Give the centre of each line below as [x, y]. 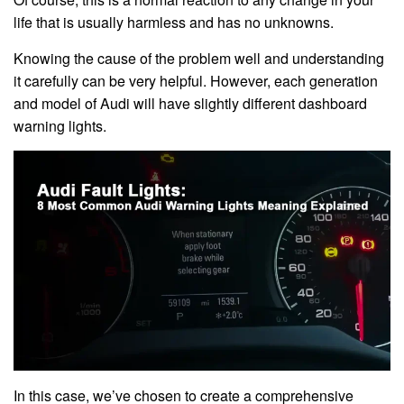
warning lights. [60, 126]
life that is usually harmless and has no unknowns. [174, 22]
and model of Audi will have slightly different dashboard [190, 103]
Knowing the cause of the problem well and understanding [199, 58]
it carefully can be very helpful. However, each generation [196, 81]
